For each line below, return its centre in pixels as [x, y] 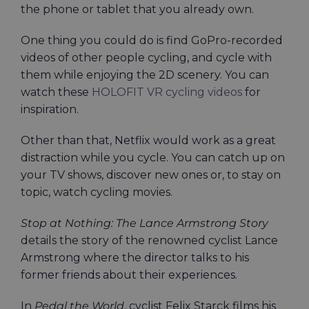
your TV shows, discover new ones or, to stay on [151, 175]
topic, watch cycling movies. [98, 192]
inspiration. [51, 109]
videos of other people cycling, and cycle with [146, 58]
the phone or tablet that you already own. [139, 9]
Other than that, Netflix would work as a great [148, 140]
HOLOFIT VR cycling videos [167, 92]
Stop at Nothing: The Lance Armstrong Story [144, 223]
